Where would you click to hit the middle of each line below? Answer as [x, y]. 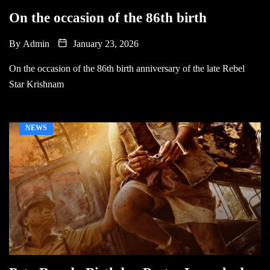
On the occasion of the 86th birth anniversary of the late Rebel [127, 68]
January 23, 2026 [105, 43]
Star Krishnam [36, 84]
